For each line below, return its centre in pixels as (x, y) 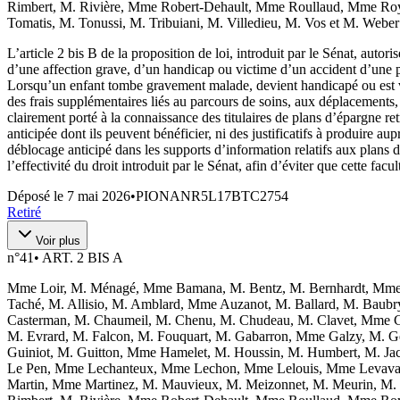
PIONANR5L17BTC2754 (212, 196)
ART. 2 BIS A (83, 257)
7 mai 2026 (99, 196)
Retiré (24, 212)
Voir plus (58, 240)
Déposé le (37, 196)
